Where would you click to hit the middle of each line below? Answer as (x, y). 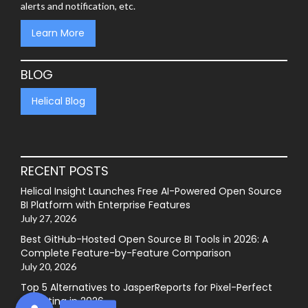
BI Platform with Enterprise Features (106, 205)
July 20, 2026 (48, 266)
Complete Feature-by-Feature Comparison (126, 253)
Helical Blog (58, 101)
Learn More (58, 33)
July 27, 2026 (48, 218)
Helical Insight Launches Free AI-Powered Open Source (151, 191)
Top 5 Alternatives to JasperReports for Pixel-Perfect (146, 287)
